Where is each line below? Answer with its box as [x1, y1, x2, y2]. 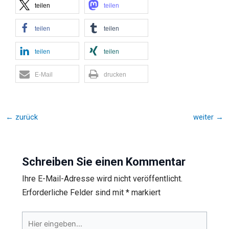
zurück [13, 112, 38, 122]
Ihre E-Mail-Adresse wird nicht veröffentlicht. [21, 173, 182, 184]
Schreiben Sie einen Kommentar [21, 155, 186, 168]
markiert [129, 187, 161, 197]
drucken [103, 71, 126, 78]
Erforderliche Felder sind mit [21, 187, 126, 197]
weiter [193, 112, 216, 122]
